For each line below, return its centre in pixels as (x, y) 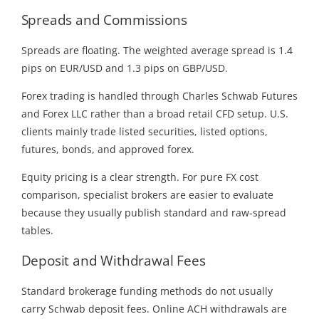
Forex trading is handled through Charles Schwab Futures (159, 95)
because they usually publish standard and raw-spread (153, 212)
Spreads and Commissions (104, 20)
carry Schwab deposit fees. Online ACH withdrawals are (154, 308)
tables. (37, 230)
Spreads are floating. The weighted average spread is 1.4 (157, 50)
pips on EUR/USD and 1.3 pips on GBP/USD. (124, 68)
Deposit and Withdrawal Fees (113, 261)
